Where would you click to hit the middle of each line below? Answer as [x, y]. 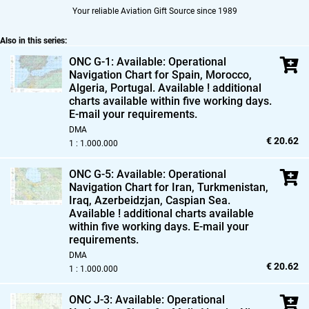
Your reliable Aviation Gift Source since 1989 [154, 11]
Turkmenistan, [231, 187]
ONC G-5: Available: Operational [148, 174]
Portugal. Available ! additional [185, 88]
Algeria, [88, 88]
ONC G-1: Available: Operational [148, 61]
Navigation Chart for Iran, [132, 187]
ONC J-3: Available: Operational [147, 299]
